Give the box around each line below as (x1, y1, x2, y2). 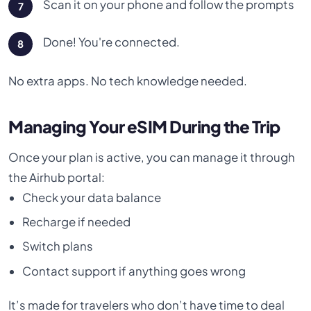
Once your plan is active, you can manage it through (8, 149, 296, 165)
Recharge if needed (22, 215, 131, 230)
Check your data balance (22, 190, 161, 205)
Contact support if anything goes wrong (22, 263, 246, 278)
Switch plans (22, 239, 93, 254)
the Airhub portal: (8, 169, 106, 185)
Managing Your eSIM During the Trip (8, 116, 280, 137)
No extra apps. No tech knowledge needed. (8, 74, 248, 89)
